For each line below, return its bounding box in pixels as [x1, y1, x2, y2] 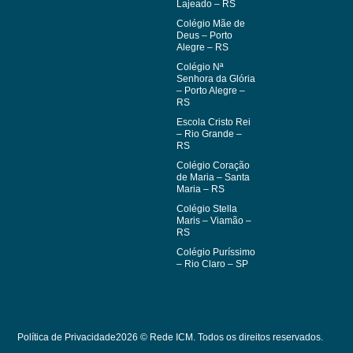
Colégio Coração [176, 159, 250, 171]
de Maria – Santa [176, 171, 250, 183]
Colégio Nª [176, 61, 223, 72]
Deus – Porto [176, 29, 232, 41]
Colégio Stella [176, 203, 237, 214]
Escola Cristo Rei [176, 116, 251, 128]
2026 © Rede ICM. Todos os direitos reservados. [116, 331, 324, 343]
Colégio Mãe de [176, 17, 245, 29]
